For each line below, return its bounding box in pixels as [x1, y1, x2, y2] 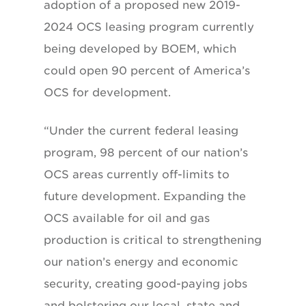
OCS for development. [44, 85, 171, 99]
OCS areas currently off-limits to [44, 167, 229, 181]
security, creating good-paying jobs [44, 277, 247, 290]
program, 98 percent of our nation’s [44, 145, 248, 159]
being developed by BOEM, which [44, 42, 236, 55]
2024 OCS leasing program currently [44, 20, 254, 33]
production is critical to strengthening [44, 233, 262, 247]
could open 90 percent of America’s [44, 64, 250, 77]
